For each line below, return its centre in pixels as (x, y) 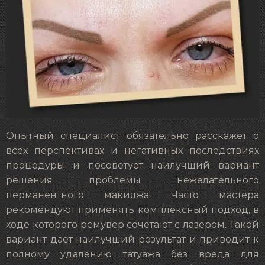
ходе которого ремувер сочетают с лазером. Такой (132, 225)
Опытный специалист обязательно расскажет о (132, 136)
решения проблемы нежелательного (132, 181)
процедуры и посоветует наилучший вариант (132, 166)
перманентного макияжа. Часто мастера (132, 195)
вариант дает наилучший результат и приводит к (132, 240)
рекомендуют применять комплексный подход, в (132, 210)
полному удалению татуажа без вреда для (132, 255)
